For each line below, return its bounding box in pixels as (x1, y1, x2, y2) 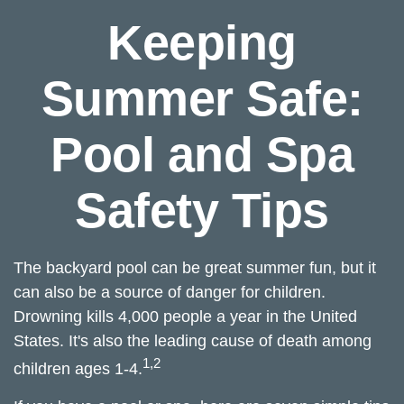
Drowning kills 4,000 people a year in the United (14, 308, 357, 326)
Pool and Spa (50, 127, 353, 181)
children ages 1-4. (14, 360, 142, 378)
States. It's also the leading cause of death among (14, 332, 372, 350)
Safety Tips (75, 183, 329, 237)
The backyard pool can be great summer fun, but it (14, 259, 376, 277)
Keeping (107, 15, 297, 69)
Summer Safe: (41, 71, 363, 125)
